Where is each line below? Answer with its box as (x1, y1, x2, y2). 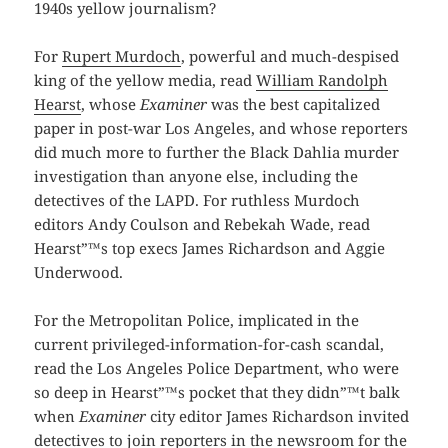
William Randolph (256, 70, 389, 91)
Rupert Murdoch (62, 46, 182, 67)
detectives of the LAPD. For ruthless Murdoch (34, 190, 361, 211)
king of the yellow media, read (34, 70, 257, 91)
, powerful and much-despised (181, 46, 400, 67)
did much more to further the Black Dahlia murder (34, 142, 400, 163)
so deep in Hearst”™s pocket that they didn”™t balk (34, 382, 401, 403)
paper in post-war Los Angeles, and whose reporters (34, 118, 409, 139)
